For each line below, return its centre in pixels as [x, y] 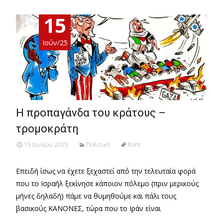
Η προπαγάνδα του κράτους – [91, 113]
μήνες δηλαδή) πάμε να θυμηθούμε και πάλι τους [96, 196]
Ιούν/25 [55, 43]
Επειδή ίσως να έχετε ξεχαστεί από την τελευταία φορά [106, 171]
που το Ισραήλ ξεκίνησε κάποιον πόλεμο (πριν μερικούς [107, 184]
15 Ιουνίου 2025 [46, 145]
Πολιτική [98, 145]
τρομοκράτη [47, 129]
